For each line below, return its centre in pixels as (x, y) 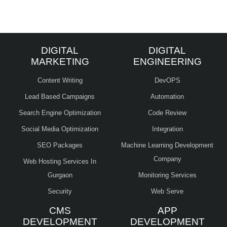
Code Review (167, 113)
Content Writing (60, 81)
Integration (167, 129)
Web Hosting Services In (60, 162)
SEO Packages (60, 145)
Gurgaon (60, 175)
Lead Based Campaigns (60, 97)
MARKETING (60, 62)
